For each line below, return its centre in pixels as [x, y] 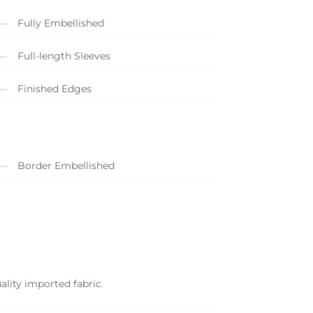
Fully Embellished [60, 23]
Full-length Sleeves [64, 56]
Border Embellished [66, 166]
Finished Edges [54, 89]
